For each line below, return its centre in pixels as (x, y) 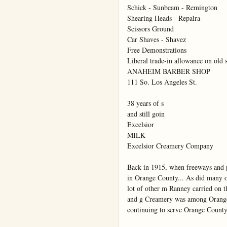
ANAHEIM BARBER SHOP (169, 71)
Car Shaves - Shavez (157, 40)
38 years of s (145, 103)
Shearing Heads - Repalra (164, 18)
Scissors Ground (150, 29)
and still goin (146, 114)
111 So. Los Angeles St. (162, 82)
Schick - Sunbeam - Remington (172, 8)
